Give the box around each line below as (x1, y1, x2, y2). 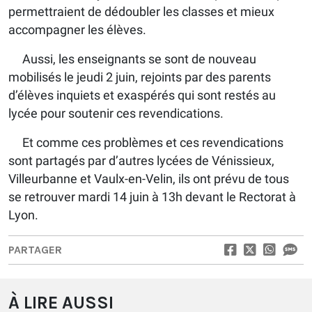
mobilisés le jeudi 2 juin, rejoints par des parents (8, 69, 271, 84)
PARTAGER (8, 242, 62, 256)
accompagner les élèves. (8, 22, 146, 37)
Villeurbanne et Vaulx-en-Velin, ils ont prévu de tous (8, 171, 289, 186)
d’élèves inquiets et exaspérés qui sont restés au (8, 87, 276, 102)
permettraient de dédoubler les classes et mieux (8, 3, 274, 19)
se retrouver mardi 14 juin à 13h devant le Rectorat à (8, 189, 296, 204)
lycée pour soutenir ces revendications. (8, 105, 224, 120)
